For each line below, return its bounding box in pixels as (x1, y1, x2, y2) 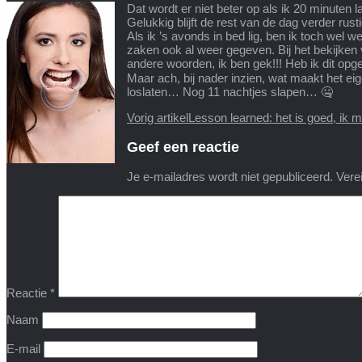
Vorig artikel (127, 111, 188, 125)
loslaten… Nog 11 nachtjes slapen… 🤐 (127, 85, 333, 99)
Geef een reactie (127, 138, 239, 155)
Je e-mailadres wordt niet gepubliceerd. (127, 170, 333, 184)
